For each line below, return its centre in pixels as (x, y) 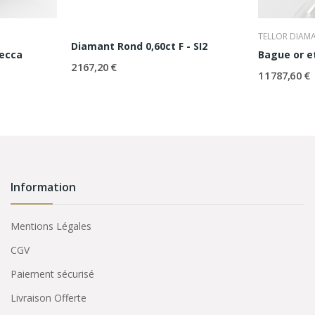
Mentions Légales (51, 226)
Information (43, 187)
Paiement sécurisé (52, 274)
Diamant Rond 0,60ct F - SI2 (139, 46)
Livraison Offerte (48, 298)
